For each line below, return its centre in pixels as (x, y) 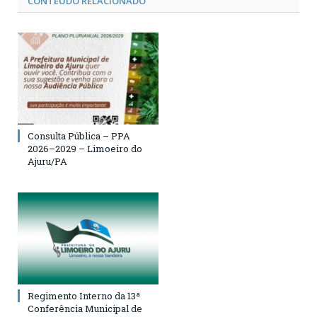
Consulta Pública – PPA (79, 136)
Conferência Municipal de (85, 309)
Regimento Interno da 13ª (84, 296)
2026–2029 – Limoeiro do (85, 149)
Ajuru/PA (47, 162)
